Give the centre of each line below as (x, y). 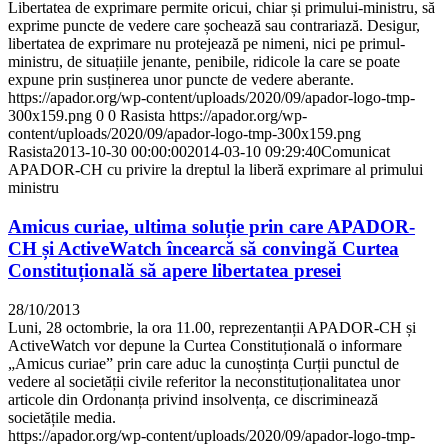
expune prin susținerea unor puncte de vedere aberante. (181, 80)
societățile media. (62, 417)
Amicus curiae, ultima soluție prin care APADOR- (211, 226)
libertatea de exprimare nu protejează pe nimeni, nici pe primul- (206, 44)
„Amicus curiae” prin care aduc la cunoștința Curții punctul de (203, 363)
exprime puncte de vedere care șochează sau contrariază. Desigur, (214, 26)
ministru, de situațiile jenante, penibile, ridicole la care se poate (204, 62)
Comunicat (355, 152)
